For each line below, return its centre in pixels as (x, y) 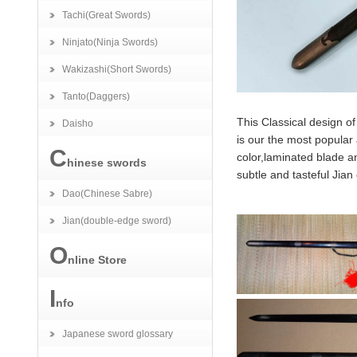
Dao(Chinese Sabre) (107, 194)
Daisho (78, 124)
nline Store (97, 260)
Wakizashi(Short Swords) (117, 69)
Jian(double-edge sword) (117, 221)
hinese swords (107, 163)
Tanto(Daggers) (96, 96)
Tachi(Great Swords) (106, 15)
